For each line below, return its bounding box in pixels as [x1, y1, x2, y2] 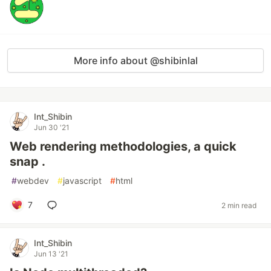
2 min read [221, 200, 256, 210]
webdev [17, 175, 49, 186]
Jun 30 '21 [34, 123, 70, 132]
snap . [10, 154, 45, 169]
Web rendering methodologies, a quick [10, 139, 237, 154]
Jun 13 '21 [34, 249, 68, 258]
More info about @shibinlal [73, 54, 198, 67]
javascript [63, 175, 102, 186]
